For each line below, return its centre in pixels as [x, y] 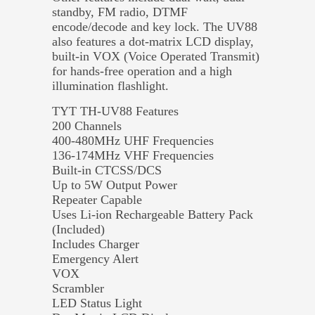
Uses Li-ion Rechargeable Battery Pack [153, 214]
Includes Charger [96, 244]
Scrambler [78, 288]
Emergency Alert [95, 258]
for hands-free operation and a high [142, 71]
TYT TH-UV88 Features [115, 111]
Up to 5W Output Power [115, 185]
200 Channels [87, 126]
